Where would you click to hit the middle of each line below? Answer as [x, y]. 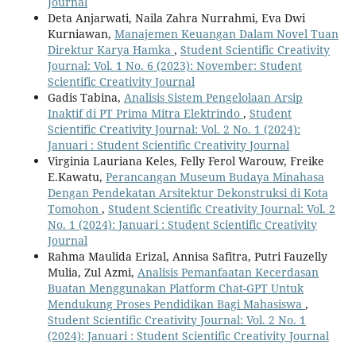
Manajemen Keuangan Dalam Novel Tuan [226, 33]
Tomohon [74, 208]
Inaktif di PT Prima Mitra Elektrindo [145, 113]
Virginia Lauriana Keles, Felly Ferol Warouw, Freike [186, 161]
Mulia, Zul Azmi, [92, 272]
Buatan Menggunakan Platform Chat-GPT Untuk [175, 288]
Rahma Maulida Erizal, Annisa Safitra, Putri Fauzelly [187, 256]
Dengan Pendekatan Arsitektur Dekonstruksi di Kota [188, 192]
